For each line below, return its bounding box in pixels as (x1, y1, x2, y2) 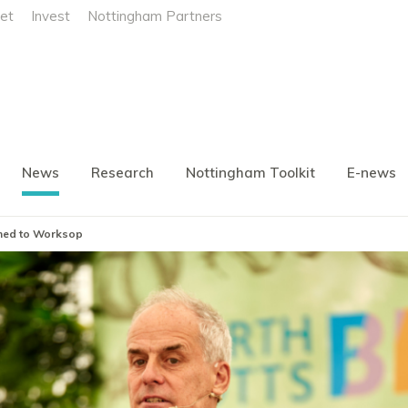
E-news (347, 163, 396, 181)
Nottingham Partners (87, 7, 222, 25)
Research (91, 163, 154, 181)
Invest (31, 7, 70, 25)
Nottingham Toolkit (186, 163, 315, 181)
